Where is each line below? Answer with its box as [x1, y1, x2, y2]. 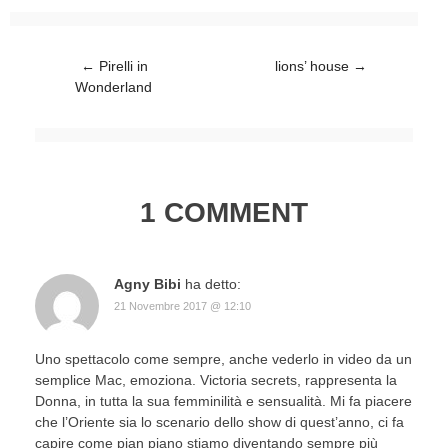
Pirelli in [95, 58, 148, 75]
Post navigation [35, 58, 132, 75]
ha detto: [185, 276, 241, 293]
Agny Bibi [114, 276, 181, 293]
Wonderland [75, 79, 152, 96]
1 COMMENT [140, 197, 308, 229]
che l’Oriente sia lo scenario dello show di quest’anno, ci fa [35, 414, 404, 431]
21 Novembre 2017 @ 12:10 [114, 300, 251, 313]
